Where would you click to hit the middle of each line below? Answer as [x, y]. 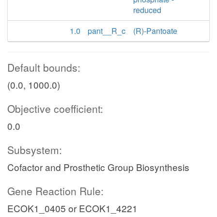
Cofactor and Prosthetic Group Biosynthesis [98, 167]
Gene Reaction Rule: [55, 191]
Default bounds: [44, 67]
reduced [147, 10]
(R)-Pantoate [155, 31]
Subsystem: [35, 150]
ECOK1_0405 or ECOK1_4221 [72, 208]
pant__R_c [107, 31]
